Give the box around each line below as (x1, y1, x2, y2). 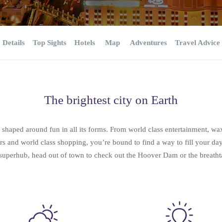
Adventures (129, 39, 167, 47)
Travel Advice (174, 39, 220, 47)
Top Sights (32, 39, 66, 47)
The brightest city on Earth (44, 93, 178, 107)
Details (2, 39, 25, 47)
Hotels (74, 39, 95, 47)
